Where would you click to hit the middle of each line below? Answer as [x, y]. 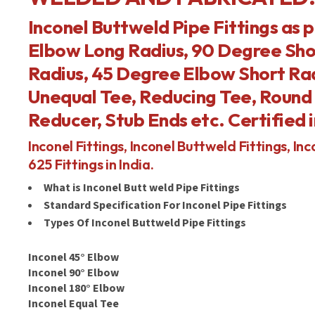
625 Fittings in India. [91, 164]
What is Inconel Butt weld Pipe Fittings [142, 188]
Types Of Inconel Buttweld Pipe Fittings [145, 223]
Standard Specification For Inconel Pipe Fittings [165, 205]
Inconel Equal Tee [73, 304]
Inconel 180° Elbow [76, 288]
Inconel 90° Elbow [73, 273]
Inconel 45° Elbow [73, 257]
